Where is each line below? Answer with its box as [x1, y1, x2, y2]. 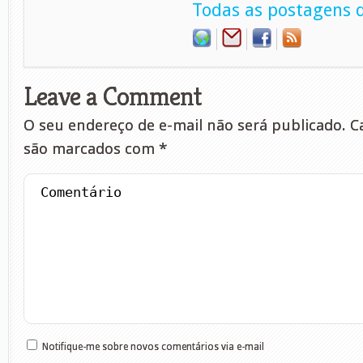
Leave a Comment [23, 80, 201, 113]
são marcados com [23, 139, 159, 158]
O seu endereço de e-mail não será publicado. [23, 116, 346, 135]
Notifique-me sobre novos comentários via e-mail [42, 341, 264, 352]
